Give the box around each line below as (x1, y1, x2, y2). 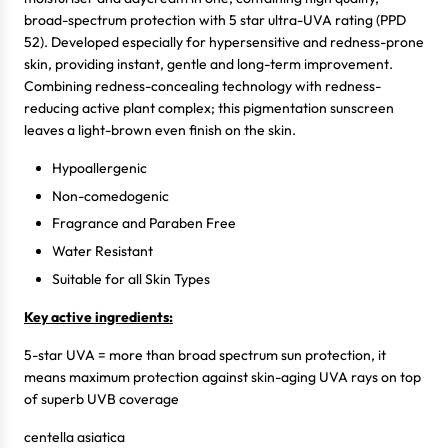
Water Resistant (52, 242, 153, 261)
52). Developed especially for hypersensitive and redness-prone (24, 33, 424, 52)
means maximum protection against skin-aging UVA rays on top (24, 367, 421, 386)
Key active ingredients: (24, 307, 173, 326)
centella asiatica (24, 427, 125, 446)
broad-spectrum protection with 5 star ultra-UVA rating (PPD (24, 11, 406, 30)
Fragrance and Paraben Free (52, 214, 236, 233)
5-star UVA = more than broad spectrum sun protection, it (24, 345, 386, 364)
